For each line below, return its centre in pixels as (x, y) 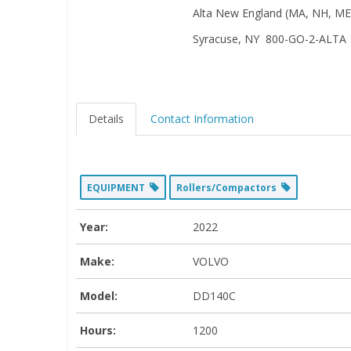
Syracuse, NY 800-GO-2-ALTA (270, 38)
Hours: (98, 330)
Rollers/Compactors (229, 187)
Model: (99, 295)
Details (106, 118)
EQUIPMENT (118, 187)
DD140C (214, 295)
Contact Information (202, 118)
